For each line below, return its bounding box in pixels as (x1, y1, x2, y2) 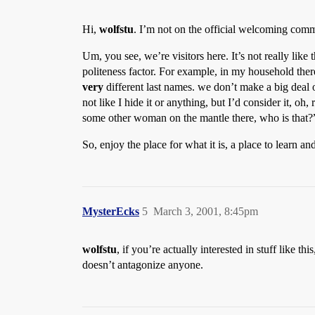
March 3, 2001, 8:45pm (153, 205, 258, 217)
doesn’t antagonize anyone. (82, 259, 203, 271)
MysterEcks (82, 205, 139, 217)
